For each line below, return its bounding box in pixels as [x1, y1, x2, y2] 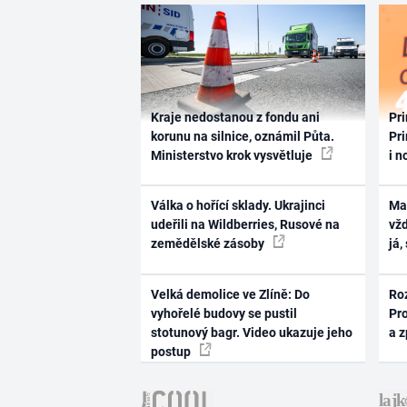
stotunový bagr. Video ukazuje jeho [150, 324, 352, 340]
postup [150, 343, 194, 359]
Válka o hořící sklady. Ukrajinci [150, 198, 325, 213]
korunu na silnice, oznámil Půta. [150, 128, 334, 144]
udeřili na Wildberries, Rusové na [150, 217, 340, 233]
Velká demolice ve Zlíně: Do [150, 286, 310, 302]
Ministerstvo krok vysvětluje [150, 147, 315, 163]
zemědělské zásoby [150, 236, 267, 252]
